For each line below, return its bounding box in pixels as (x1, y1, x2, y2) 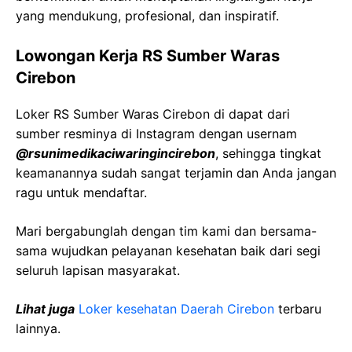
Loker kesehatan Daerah (79, 301, 227, 317)
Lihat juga (16, 301, 75, 317)
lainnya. (16, 321, 60, 336)
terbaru (278, 301, 321, 317)
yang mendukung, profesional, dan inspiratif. (16, 8, 279, 24)
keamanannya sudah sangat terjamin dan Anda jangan (16, 165, 336, 181)
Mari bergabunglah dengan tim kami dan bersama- (16, 223, 317, 239)
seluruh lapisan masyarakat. (16, 262, 180, 278)
